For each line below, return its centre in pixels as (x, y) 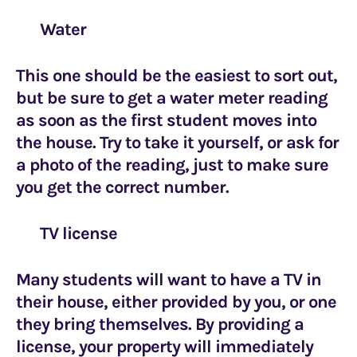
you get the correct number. (122, 187)
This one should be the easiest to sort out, (177, 76)
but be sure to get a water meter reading (172, 98)
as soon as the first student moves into (166, 120)
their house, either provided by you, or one (176, 302)
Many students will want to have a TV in (169, 280)
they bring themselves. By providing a (160, 324)
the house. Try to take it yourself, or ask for (177, 143)
